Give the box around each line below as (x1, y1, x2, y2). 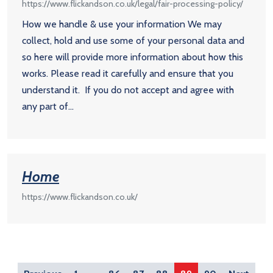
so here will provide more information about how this (22, 51, 243, 63)
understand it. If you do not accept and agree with (22, 83, 234, 96)
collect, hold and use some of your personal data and (22, 34, 244, 46)
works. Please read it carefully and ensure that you (22, 67, 233, 79)
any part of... (22, 100, 74, 112)
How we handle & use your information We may (22, 18, 222, 30)
